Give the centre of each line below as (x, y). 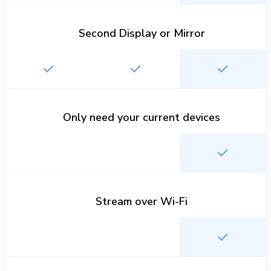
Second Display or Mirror (142, 33)
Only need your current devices (142, 117)
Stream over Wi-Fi (142, 201)
